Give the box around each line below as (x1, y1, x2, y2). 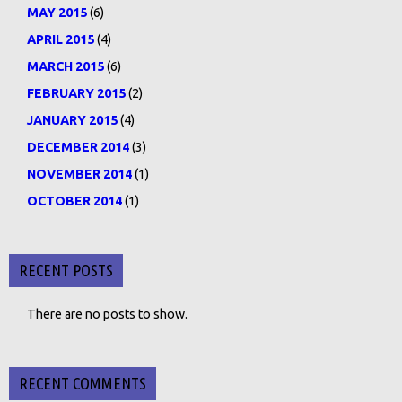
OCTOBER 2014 (27, 194, 122, 208)
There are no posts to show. (27, 307, 188, 321)
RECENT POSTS (19, 261, 113, 279)
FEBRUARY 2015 (27, 86, 126, 100)
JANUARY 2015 (27, 113, 118, 127)
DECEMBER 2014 (27, 140, 129, 154)
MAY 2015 (27, 5, 87, 20)
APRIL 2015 (27, 32, 94, 47)
